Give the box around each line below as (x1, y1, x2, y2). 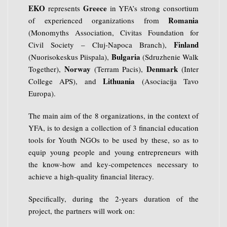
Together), (28, 64, 64, 74)
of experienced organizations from (28, 15, 168, 26)
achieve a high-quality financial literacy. (28, 171, 154, 182)
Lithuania (103, 75, 135, 87)
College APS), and (28, 76, 103, 87)
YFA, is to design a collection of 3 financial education (28, 123, 199, 133)
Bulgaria (111, 51, 140, 63)
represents (48, 3, 83, 14)
